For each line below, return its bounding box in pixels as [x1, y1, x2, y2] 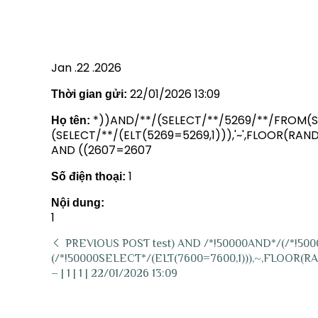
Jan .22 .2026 [51, 60, 121, 76]
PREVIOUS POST [62, 237, 153, 250]
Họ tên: [51, 114, 90, 126]
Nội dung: [51, 197, 104, 209]
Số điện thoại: [51, 170, 126, 182]
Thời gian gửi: [51, 88, 127, 100]
